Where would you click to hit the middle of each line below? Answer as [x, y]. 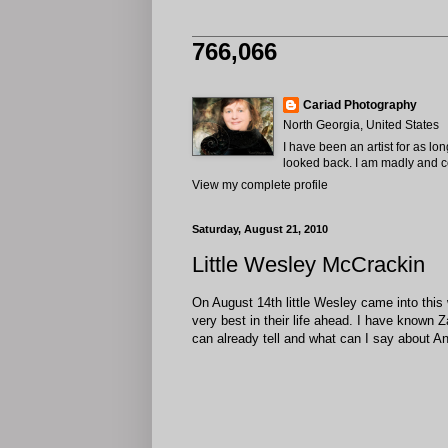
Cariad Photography [360, 105]
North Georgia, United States [361, 125]
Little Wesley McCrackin [308, 264]
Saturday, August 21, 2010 [260, 229]
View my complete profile [260, 185]
